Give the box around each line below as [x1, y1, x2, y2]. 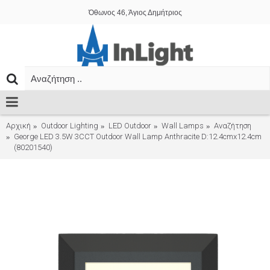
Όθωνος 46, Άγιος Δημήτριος [88, 8, 182, 17]
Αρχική [6, 121, 31, 130]
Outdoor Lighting [41, 121, 98, 130]
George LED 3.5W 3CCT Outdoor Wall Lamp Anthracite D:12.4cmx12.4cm [14, 132, 262, 141]
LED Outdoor [108, 121, 151, 130]
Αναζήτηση [214, 121, 251, 130]
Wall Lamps [162, 121, 204, 130]
